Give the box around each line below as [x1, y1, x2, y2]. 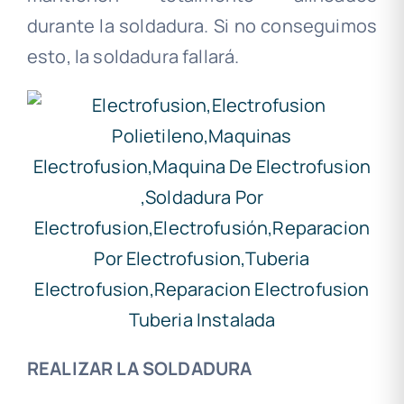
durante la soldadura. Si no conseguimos [26, 14, 378, 39]
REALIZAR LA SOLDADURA [26, 356, 252, 381]
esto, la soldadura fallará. [26, 44, 240, 69]
